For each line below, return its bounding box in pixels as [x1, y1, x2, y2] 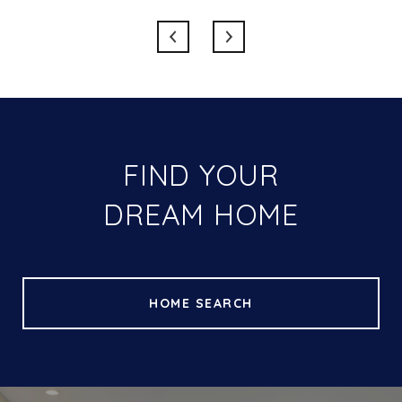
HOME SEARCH [149, 294, 253, 311]
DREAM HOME [103, 196, 299, 232]
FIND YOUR [123, 156, 279, 193]
